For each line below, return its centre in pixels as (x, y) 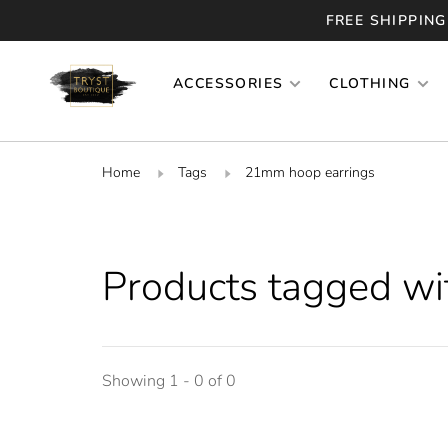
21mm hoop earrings (310, 172)
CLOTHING (370, 83)
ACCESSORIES (228, 83)
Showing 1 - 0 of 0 (169, 380)
